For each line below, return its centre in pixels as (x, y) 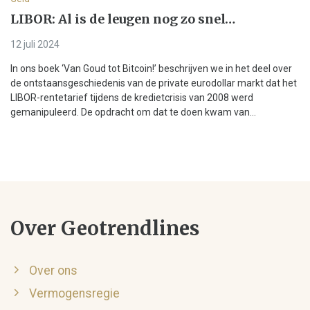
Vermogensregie (74, 294)
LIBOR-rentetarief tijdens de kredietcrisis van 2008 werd (132, 98)
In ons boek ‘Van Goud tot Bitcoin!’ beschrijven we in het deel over (151, 69)
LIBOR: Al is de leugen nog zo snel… (123, 19)
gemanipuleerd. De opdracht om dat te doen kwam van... (133, 112)
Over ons (53, 271)
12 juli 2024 (35, 45)
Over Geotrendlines (105, 229)
